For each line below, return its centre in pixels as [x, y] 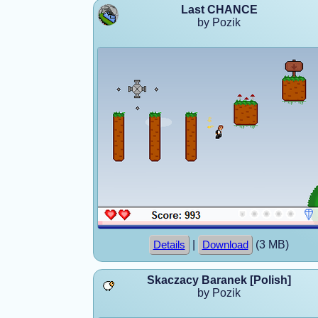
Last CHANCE [219, 9]
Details [169, 245]
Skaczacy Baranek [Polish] [219, 280]
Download [225, 245]
